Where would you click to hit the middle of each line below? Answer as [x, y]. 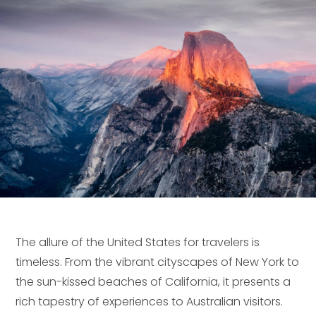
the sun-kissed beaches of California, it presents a [153, 281]
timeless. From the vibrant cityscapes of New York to [158, 262]
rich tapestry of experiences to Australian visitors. [150, 301]
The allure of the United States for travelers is [138, 242]
